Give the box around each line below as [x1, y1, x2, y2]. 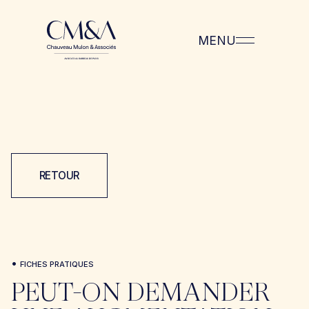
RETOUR [39, 168, 79, 182]
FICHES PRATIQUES [19, 259, 94, 269]
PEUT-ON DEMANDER [10, 280, 270, 307]
